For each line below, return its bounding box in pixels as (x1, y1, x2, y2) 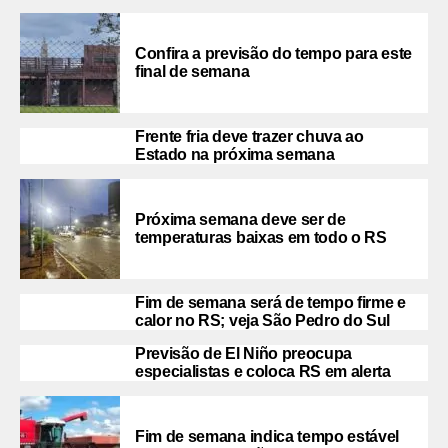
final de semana (135, 62, 250, 80)
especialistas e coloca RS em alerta (135, 362, 391, 380)
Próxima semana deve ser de (135, 210, 346, 228)
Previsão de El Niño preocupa (135, 344, 353, 362)
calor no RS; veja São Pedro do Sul (135, 311, 391, 329)
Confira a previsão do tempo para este (135, 44, 413, 62)
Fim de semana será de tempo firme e (135, 293, 406, 311)
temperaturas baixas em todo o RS (135, 228, 387, 246)
